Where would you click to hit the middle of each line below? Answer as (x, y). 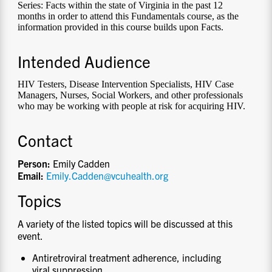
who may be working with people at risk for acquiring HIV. (132, 106)
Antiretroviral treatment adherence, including (127, 257)
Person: (36, 163)
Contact (46, 140)
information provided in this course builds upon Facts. (122, 27)
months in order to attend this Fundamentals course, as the (128, 16)
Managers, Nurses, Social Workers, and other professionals (131, 95)
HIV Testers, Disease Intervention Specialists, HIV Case (126, 84)
